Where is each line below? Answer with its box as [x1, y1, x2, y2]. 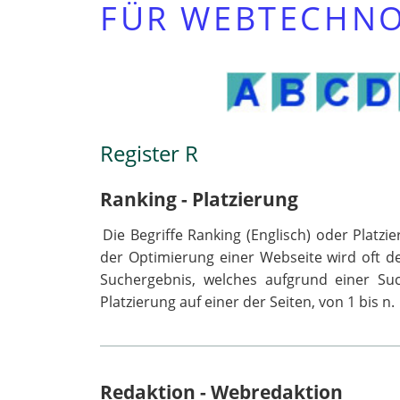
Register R [100, 137, 198, 168]
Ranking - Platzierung [100, 186, 298, 212]
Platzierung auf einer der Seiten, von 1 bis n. [100, 291, 395, 312]
